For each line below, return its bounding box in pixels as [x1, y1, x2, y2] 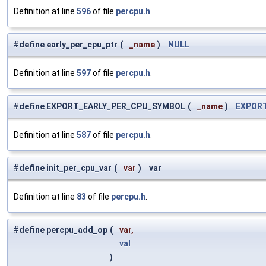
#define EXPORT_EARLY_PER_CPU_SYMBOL [13, 102, 185, 112]
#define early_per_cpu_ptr [13, 40, 118, 50]
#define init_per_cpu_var [13, 163, 112, 173]
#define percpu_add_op [13, 225, 107, 235]
